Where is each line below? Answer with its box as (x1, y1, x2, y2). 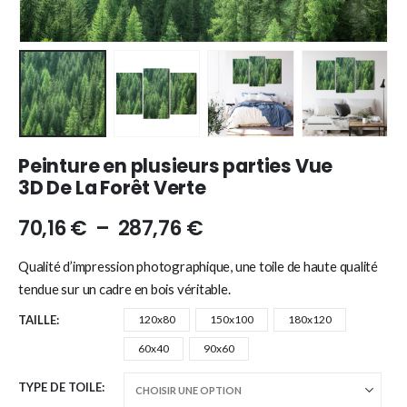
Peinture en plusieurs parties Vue (18, 152, 333, 179)
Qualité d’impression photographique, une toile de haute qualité (18, 258, 378, 275)
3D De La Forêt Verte (18, 174, 206, 201)
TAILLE (18, 313, 56, 328)
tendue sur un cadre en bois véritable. (18, 281, 231, 298)
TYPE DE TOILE (18, 380, 102, 395)
